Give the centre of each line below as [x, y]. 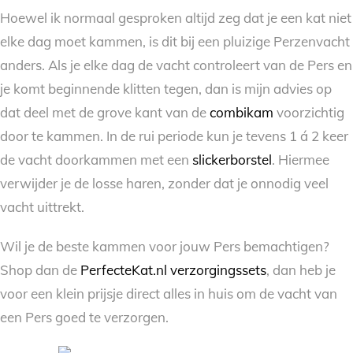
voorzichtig [309, 112]
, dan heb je [301, 270]
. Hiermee [301, 159]
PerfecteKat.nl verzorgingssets [173, 270]
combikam [242, 112]
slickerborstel [232, 159]
